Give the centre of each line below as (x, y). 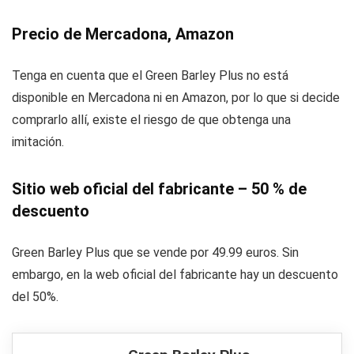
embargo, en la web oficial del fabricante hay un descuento (175, 275)
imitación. (38, 142)
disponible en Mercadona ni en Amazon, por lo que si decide (176, 98)
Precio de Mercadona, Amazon (123, 34)
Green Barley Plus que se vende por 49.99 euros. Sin (155, 252)
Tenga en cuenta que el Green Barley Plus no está (150, 75)
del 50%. (35, 297)
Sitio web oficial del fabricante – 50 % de (159, 189)
